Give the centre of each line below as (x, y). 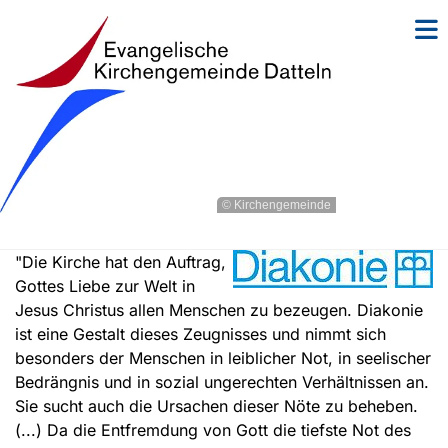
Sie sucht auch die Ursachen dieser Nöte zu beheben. (216, 406)
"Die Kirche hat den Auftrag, (120, 262)
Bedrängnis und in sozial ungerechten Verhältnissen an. (222, 382)
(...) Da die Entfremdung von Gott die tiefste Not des (213, 430)
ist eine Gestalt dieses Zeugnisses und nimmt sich (200, 334)
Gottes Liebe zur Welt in (105, 286)
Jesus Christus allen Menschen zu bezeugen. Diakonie (219, 310)
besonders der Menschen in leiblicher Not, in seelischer (223, 358)
